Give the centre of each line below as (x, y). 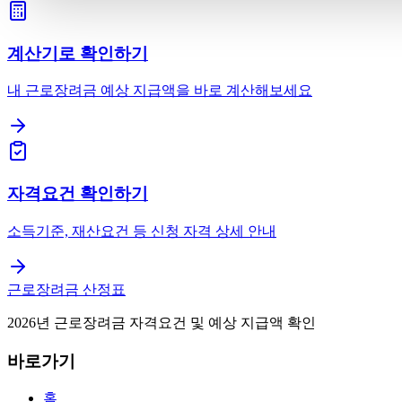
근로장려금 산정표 (66, 289)
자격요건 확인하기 (78, 194)
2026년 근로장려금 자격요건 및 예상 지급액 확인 (162, 322)
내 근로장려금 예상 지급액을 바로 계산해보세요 (160, 91)
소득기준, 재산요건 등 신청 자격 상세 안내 (142, 231)
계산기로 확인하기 (78, 53)
